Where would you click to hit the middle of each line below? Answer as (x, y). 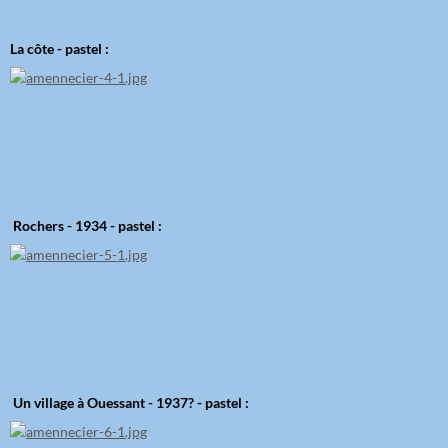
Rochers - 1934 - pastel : (86, 226)
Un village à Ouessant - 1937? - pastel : (129, 403)
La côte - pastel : (59, 49)
